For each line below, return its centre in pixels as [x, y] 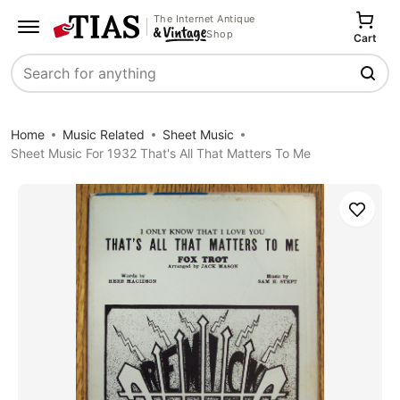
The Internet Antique [204, 18]
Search [35, 83]
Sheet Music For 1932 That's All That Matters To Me [161, 153]
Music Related [104, 134]
